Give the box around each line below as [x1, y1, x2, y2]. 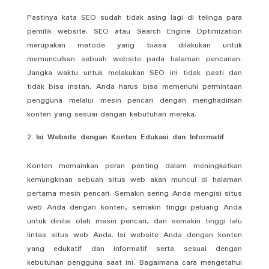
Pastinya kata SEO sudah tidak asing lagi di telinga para [26, 11, 243, 24]
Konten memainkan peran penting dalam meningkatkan [26, 159, 243, 172]
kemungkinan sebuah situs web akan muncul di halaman [26, 173, 243, 186]
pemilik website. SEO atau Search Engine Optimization [26, 25, 243, 38]
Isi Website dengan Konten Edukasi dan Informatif [35, 130, 224, 144]
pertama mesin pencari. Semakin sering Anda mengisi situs [26, 187, 243, 200]
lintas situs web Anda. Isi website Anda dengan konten [26, 228, 243, 241]
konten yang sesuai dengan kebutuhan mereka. [26, 107, 196, 121]
